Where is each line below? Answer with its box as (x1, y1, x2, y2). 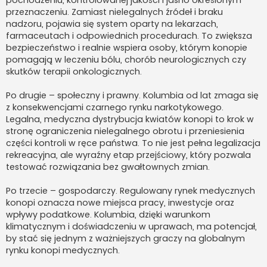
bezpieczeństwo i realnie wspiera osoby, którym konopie (6, 41, 247, 54)
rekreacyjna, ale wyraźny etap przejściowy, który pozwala (6, 148, 251, 161)
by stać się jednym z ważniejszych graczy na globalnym (6, 232, 245, 244)
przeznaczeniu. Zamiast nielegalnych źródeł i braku (6, 5, 223, 18)
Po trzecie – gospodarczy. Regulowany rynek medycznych (6, 184, 255, 197)
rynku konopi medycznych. (6, 244, 120, 256)
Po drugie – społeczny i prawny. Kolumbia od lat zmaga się (6, 89, 259, 101)
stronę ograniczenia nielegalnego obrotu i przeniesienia (6, 125, 244, 137)
